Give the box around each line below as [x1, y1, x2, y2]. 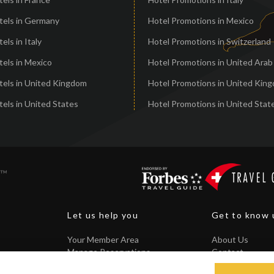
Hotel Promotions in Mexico [148, 15, 254, 26]
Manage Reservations [67, 246, 151, 257]
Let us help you [67, 210, 139, 221]
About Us [211, 234, 248, 245]
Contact [211, 246, 243, 257]
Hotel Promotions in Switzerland [148, 36, 271, 46]
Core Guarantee [67, 259, 130, 270]
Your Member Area [67, 234, 139, 245]
